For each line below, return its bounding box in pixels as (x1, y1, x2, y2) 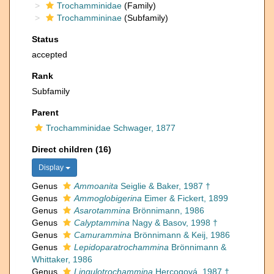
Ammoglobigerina (74, 193, 142, 203)
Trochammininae (57, 13, 122, 23)
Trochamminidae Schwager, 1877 (46, 123, 176, 133)
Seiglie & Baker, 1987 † (118, 181, 210, 191)
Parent (32, 108, 59, 117)
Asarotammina (74, 206, 130, 215)
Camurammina (74, 230, 131, 240)
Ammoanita (74, 181, 118, 191)
